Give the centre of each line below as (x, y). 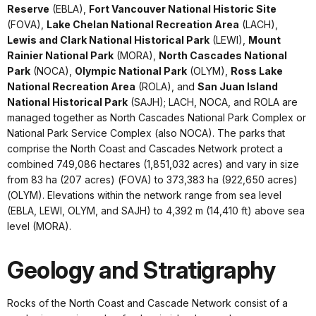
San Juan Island (238, 87)
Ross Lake (257, 71)
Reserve (28, 9)
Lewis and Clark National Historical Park (108, 40)
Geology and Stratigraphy (141, 271)
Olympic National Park (131, 71)
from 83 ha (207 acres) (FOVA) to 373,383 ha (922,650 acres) (152, 180)
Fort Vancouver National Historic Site (183, 9)
